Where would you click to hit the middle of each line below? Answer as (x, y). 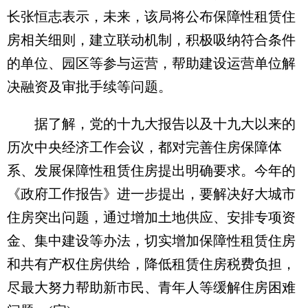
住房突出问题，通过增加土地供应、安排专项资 (151, 218)
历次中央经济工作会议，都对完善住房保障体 (144, 147)
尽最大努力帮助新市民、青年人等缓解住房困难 (151, 288)
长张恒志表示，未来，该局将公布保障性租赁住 (151, 17)
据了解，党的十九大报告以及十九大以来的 (151, 124)
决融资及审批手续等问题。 (89, 87)
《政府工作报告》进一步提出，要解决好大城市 (151, 194)
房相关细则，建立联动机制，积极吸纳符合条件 (151, 40)
